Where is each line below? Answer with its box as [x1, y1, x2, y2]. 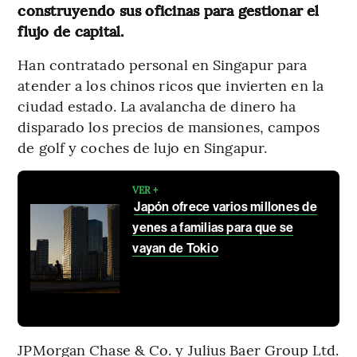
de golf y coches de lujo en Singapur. [18, 136, 268, 157]
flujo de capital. [18, 20, 124, 41]
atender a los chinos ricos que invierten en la [18, 74, 324, 95]
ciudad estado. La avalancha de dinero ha [18, 95, 296, 116]
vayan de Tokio [132, 240, 218, 256]
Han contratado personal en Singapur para [18, 53, 308, 74]
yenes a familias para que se [132, 219, 294, 235]
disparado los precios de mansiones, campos [18, 116, 320, 136]
